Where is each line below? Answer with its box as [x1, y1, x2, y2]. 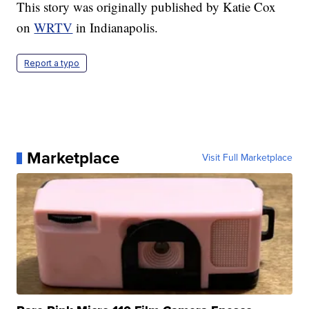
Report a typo [24, 58, 80, 69]
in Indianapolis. [76, 19, 159, 37]
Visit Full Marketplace [201, 150, 292, 166]
